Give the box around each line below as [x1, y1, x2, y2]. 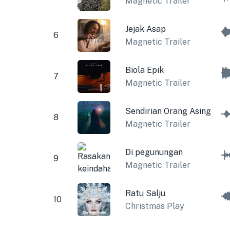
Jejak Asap [125, 24, 166, 34]
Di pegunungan [125, 147, 183, 157]
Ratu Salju [125, 188, 165, 198]
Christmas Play [125, 201, 184, 211]
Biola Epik [125, 65, 164, 75]
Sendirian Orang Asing [125, 106, 211, 116]
